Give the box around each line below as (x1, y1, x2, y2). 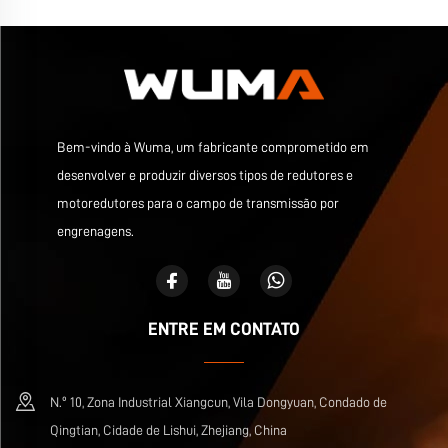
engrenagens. (56, 224, 134, 238)
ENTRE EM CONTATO (148, 320, 300, 338)
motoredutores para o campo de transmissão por (56, 196, 339, 210)
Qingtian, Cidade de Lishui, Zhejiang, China (50, 423, 287, 437)
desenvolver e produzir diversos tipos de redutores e (56, 168, 353, 182)
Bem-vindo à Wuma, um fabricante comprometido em (56, 140, 369, 154)
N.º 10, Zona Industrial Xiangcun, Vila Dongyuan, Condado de (50, 395, 387, 409)
